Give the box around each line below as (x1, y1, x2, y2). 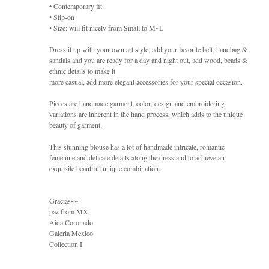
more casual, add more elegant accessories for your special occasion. (49, 76, 243, 86)
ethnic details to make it (49, 65, 115, 76)
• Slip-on (49, 11, 74, 22)
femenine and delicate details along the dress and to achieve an (49, 152, 225, 162)
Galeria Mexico (49, 228, 93, 238)
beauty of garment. (49, 119, 102, 130)
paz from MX (49, 206, 88, 216)
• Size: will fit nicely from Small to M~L (49, 22, 163, 32)
